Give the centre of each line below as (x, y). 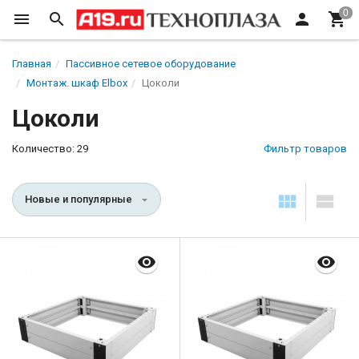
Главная (32, 64)
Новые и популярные (79, 199)
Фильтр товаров (305, 149)
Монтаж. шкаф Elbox (77, 83)
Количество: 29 (50, 149)
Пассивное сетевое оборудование (151, 64)
